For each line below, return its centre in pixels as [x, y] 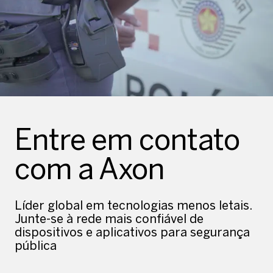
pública [36, 246]
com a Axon [90, 169]
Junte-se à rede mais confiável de [109, 219]
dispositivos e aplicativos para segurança [132, 232]
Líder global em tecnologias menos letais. [133, 205]
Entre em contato [127, 140]
